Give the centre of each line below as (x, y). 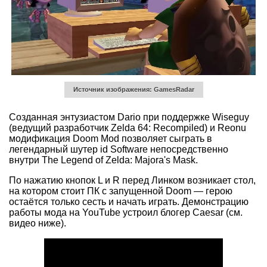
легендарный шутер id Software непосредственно (119, 150)
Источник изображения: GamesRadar (133, 89)
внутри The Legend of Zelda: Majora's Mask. (103, 160)
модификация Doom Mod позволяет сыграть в (111, 139)
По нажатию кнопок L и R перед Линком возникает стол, (132, 181)
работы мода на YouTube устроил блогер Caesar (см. (126, 213)
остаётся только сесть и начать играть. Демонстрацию (129, 202)
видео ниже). (38, 223)
